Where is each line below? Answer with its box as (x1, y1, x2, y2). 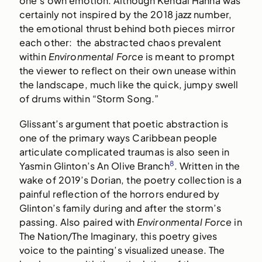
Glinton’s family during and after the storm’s (19, 201, 222, 214)
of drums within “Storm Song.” (19, 92, 159, 105)
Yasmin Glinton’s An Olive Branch (19, 159, 170, 172)
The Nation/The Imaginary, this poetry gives (19, 229, 218, 242)
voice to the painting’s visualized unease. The (19, 243, 225, 256)
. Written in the (174, 159, 240, 172)
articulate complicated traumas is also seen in (19, 145, 230, 158)
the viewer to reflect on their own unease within (19, 64, 236, 77)
